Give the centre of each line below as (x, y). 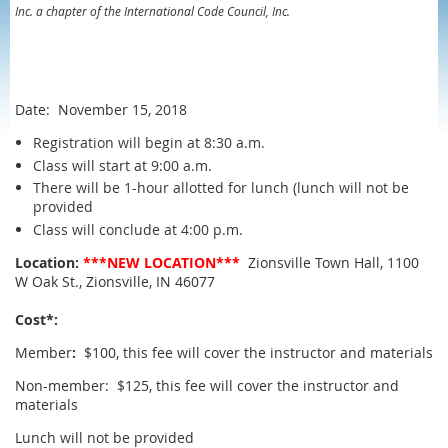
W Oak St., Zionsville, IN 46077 (115, 281)
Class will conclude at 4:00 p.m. (138, 229)
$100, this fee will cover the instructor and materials (256, 352)
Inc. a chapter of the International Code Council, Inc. (152, 11)
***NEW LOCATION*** (161, 262)
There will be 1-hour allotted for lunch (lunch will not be (221, 187)
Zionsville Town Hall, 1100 (333, 262)
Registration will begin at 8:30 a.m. (149, 142)
